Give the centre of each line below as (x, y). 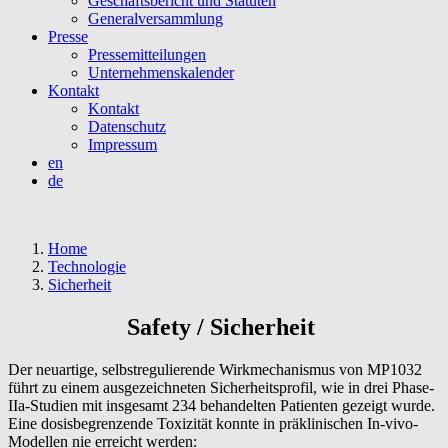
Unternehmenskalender (161, 72)
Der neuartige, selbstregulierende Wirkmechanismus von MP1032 (215, 369)
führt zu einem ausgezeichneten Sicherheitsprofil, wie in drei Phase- (221, 387)
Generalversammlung (155, 18)
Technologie (87, 266)
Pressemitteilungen (147, 54)
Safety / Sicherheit (224, 326)
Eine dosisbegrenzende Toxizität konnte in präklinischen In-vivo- (213, 423)
